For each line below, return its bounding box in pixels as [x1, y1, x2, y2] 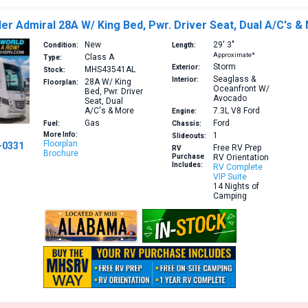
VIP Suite [212, 172, 247, 182]
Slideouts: [171, 132, 206, 140]
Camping [212, 191, 247, 201]
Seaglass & [212, 74, 256, 85]
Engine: [171, 107, 197, 115]
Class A [85, 52, 115, 63]
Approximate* [212, 51, 255, 59]
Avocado [212, 93, 247, 104]
